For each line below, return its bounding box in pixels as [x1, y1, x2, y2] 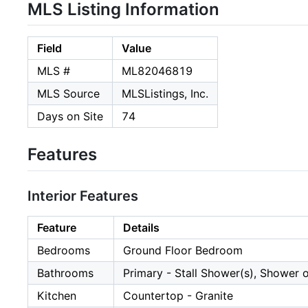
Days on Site [37, 109, 103, 124]
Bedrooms [37, 243, 90, 257]
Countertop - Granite [123, 288, 233, 302]
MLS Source [37, 87, 100, 101]
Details [123, 220, 159, 234]
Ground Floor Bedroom [123, 243, 243, 257]
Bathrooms [37, 265, 93, 280]
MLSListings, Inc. [122, 87, 208, 101]
